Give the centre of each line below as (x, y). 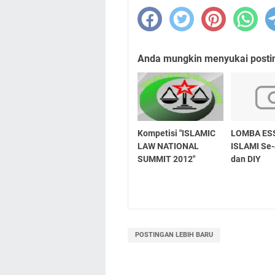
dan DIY (246, 159)
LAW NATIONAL (168, 146)
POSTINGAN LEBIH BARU (174, 234)
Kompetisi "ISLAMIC (176, 133)
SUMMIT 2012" (166, 159)
